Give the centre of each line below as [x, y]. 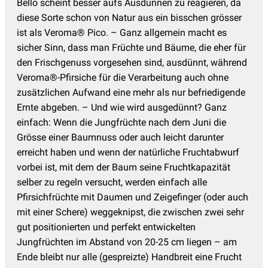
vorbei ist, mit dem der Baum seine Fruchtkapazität [124, 167]
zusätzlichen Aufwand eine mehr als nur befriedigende [131, 92]
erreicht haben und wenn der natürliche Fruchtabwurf [128, 152]
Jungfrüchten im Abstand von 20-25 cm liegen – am [127, 242]
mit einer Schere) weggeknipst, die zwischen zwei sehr [130, 212]
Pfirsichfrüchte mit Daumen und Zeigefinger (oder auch [133, 197]
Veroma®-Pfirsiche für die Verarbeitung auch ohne [123, 77]
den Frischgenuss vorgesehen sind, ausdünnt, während [132, 62]
